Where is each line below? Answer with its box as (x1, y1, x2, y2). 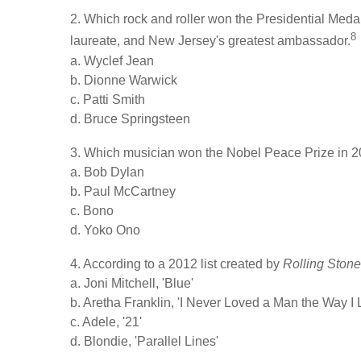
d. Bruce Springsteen (70, 111, 190, 126)
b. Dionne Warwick (70, 73, 177, 87)
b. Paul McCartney (70, 184, 176, 198)
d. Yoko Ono (70, 222, 140, 237)
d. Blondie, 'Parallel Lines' (70, 334, 218, 349)
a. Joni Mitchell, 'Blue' (70, 276, 193, 291)
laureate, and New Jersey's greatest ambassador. (70, 34, 351, 48)
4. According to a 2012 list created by (70, 257, 283, 272)
